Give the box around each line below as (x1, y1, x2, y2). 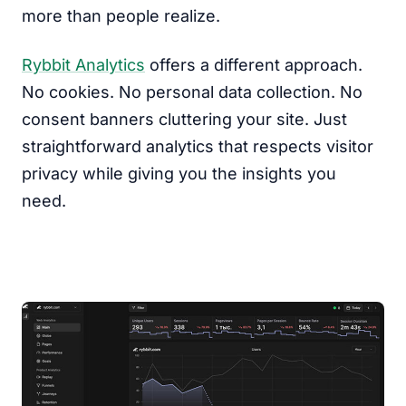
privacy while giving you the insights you (22, 164, 336, 183)
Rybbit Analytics (22, 55, 145, 74)
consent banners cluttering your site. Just (22, 110, 347, 129)
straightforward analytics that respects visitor (22, 137, 373, 156)
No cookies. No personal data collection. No (22, 82, 362, 101)
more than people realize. (22, 6, 220, 25)
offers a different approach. (145, 55, 362, 74)
